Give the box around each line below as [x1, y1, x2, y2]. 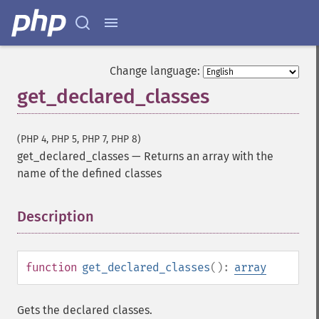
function [26, 261, 77, 274]
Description [17, 208, 94, 225]
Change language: [110, 64, 200, 78]
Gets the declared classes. [17, 303, 152, 317]
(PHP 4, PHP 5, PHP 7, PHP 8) [17, 133, 141, 145]
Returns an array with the [144, 150, 273, 163]
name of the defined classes [17, 167, 162, 180]
